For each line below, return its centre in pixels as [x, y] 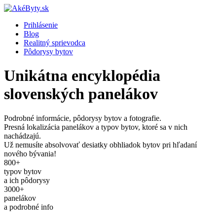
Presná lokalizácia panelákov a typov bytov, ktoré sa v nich [96, 127]
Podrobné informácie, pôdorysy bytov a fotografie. [83, 118]
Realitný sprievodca [55, 43]
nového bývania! [30, 153]
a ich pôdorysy [27, 180]
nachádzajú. [22, 136]
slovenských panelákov [81, 94]
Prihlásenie [41, 25]
